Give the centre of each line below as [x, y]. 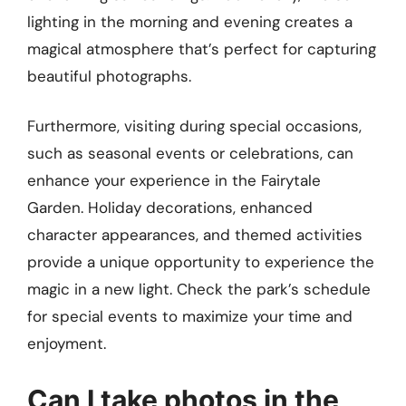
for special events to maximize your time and [190, 317]
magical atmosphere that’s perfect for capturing [202, 48]
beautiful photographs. [109, 76]
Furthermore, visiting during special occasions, [194, 126]
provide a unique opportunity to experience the [201, 262]
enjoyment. [67, 344]
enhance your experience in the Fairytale [174, 181]
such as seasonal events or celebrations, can [190, 154]
